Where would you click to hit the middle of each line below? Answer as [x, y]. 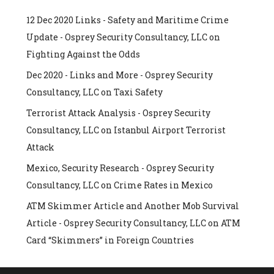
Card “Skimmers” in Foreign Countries [110, 240]
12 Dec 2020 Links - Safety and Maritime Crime [127, 20]
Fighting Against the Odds [83, 54]
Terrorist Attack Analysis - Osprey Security [118, 113]
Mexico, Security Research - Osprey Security [120, 168]
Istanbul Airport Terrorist [169, 130]
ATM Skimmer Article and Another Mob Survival [132, 206]
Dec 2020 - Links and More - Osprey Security [119, 75]
